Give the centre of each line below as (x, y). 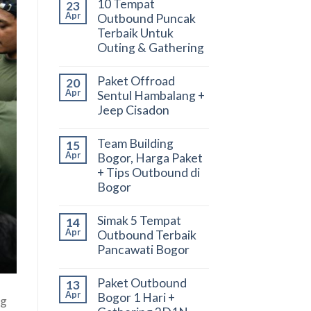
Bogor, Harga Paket (150, 158)
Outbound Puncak (146, 18)
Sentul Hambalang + (151, 95)
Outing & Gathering (150, 47)
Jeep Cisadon (133, 110)
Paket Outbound (142, 283)
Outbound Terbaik (146, 235)
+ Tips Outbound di (148, 172)
